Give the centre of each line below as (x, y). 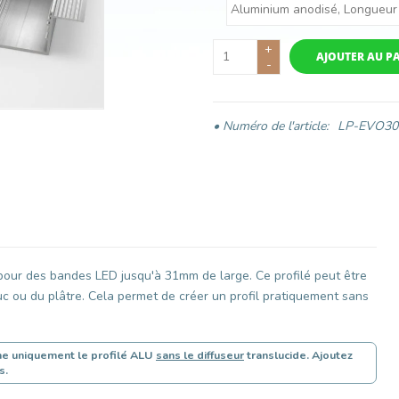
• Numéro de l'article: (271, 126)
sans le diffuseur (200, 354)
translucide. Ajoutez (298, 354)
